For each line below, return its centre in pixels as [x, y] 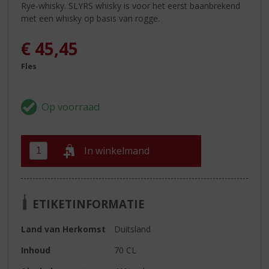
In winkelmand [117, 151]
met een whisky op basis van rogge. [91, 18]
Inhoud [36, 250]
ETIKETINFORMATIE [89, 204]
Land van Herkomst [64, 229]
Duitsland [133, 229]
